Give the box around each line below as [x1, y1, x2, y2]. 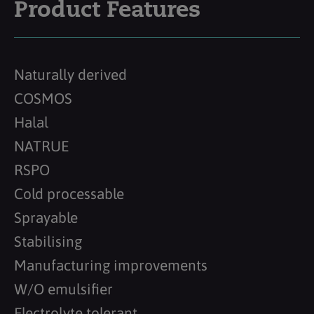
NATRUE [14, 137, 69, 154]
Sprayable [14, 208, 78, 226]
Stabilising [14, 232, 82, 250]
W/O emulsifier [14, 280, 113, 297]
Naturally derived [14, 65, 127, 83]
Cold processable [14, 184, 124, 202]
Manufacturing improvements [14, 256, 207, 273]
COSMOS [14, 89, 72, 107]
